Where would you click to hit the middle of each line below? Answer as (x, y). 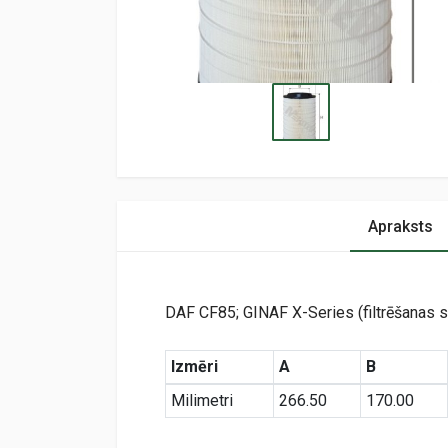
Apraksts (400, 226)
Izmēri (194, 366)
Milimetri (201, 400)
